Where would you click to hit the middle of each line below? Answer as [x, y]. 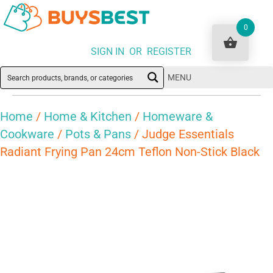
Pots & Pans [98, 134]
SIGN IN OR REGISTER [141, 52]
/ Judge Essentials [183, 134]
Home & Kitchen [88, 116]
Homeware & [178, 116]
